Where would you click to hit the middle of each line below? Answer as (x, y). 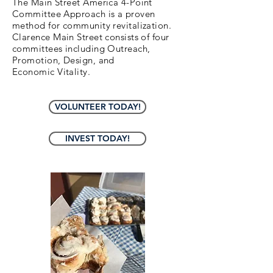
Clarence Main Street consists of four (91, 37)
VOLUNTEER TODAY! (97, 107)
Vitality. (73, 72)
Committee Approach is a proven (84, 14)
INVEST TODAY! (97, 138)
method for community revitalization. (93, 25)
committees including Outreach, (81, 48)
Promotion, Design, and (63, 60)
